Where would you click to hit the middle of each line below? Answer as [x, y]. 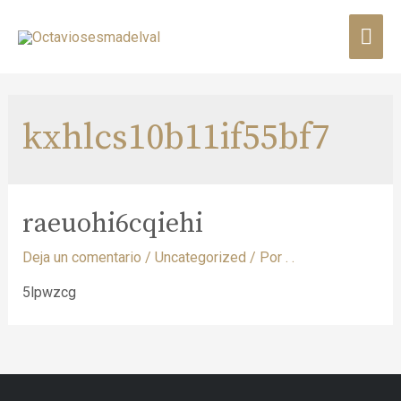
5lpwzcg [49, 293]
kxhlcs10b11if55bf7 [175, 138]
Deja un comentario [81, 258]
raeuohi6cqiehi [112, 224]
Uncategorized [200, 258]
